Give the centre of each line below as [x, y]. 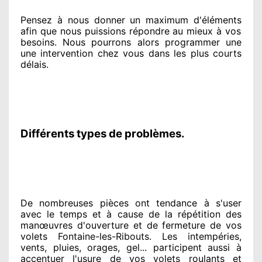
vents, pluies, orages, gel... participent [111, 247]
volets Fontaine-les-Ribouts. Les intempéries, [131, 236]
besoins [37, 42]
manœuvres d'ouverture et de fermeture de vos [131, 225]
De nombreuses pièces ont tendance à [115, 203]
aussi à [222, 247]
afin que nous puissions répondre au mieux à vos [131, 31]
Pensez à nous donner [73, 20]
